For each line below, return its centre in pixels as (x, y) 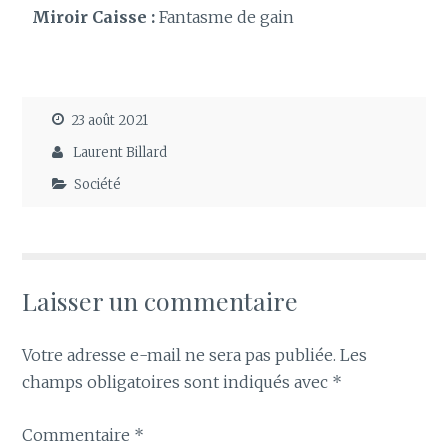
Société (98, 185)
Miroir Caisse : (94, 16)
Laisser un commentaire (160, 301)
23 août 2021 (110, 120)
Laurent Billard (120, 152)
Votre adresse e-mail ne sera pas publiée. (179, 355)
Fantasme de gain (225, 16)
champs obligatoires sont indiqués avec (177, 382)
